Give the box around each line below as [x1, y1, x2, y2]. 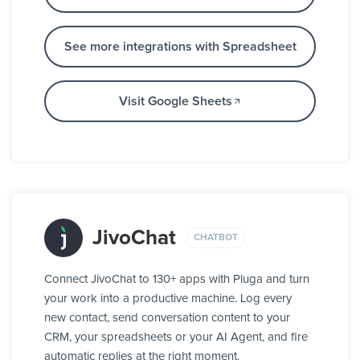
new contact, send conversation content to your [44, 312, 290, 325]
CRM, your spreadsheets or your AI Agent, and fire [44, 331, 308, 344]
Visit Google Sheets [118, 95, 232, 108]
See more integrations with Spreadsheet [63, 40, 297, 54]
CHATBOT [194, 232, 238, 243]
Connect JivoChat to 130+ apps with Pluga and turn [44, 273, 309, 286]
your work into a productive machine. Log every [44, 292, 292, 305]
